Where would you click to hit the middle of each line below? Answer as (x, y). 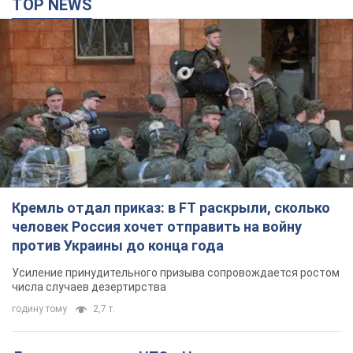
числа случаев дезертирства (89, 287)
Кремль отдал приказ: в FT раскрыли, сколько (171, 208)
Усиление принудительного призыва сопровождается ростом (176, 273)
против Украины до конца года (118, 246)
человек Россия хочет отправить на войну (157, 227)
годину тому (39, 309)
